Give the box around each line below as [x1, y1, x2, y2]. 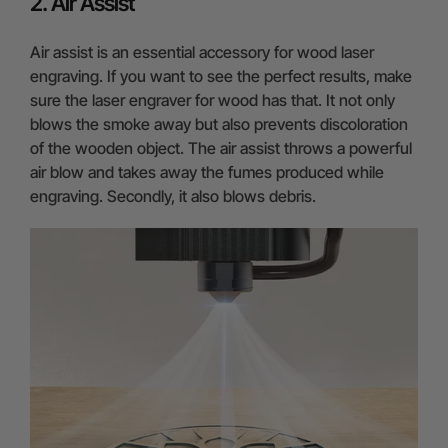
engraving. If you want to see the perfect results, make [30, 65, 412, 86]
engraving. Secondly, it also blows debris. [30, 185, 316, 206]
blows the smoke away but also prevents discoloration [30, 113, 408, 134]
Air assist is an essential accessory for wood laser [30, 41, 374, 62]
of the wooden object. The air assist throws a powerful [30, 137, 412, 158]
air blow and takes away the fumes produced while [30, 161, 384, 182]
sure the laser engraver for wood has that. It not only [30, 89, 395, 110]
